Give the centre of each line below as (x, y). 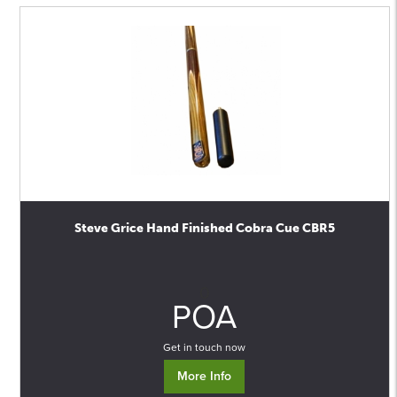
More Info (205, 376)
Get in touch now (205, 347)
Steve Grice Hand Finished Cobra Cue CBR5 (204, 228)
